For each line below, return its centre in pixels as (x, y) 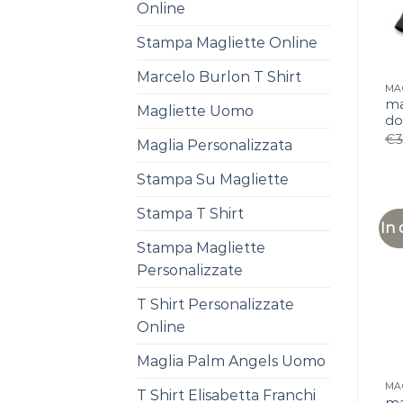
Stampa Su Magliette (213, 179)
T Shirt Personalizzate (215, 304)
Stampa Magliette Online (227, 43)
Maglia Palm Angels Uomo (231, 361)
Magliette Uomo (195, 111)
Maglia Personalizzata (215, 145)
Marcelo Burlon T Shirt (219, 77)
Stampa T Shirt (190, 214)
